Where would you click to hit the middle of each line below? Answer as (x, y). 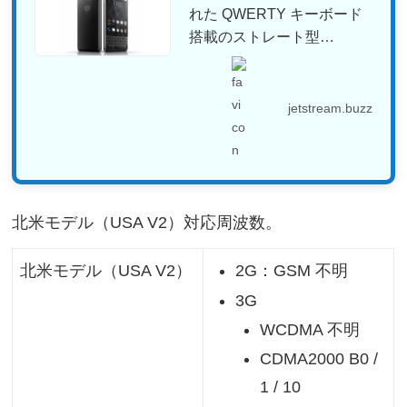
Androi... (216, 59)
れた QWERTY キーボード (276, 13)
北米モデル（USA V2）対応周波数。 (147, 222)
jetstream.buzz (330, 109)
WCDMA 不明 (309, 329)
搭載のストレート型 (255, 36)
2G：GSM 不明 (292, 270)
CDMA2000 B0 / (318, 359)
